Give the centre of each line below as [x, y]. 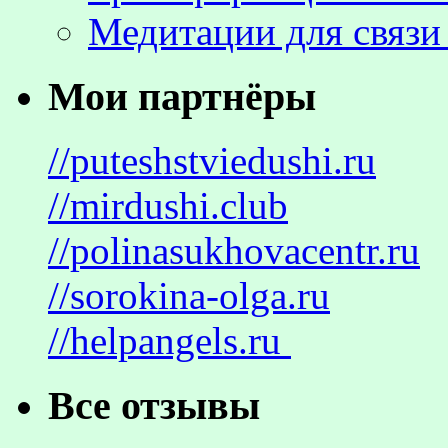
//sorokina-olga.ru [189, 296]
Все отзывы [154, 406]
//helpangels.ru [169, 341]
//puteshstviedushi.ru [212, 161]
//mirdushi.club [168, 206]
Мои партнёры [182, 96]
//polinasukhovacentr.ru [234, 251]
